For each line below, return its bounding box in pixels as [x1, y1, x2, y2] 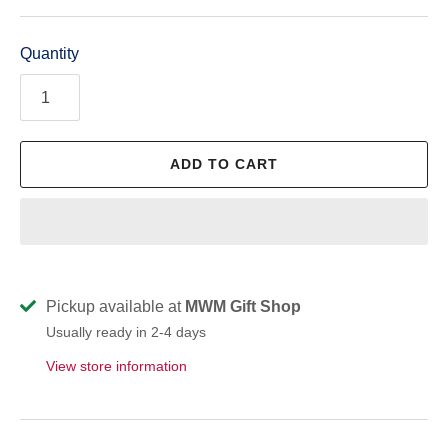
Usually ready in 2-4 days [46, 324, 206, 340]
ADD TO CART [170, 155, 278, 172]
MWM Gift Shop [185, 297, 301, 315]
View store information [46, 358, 187, 374]
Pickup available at [46, 297, 185, 315]
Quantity [20, 44, 79, 62]
